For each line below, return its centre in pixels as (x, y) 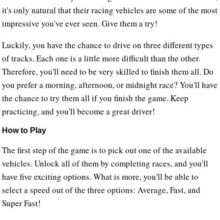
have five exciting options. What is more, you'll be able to (100, 177)
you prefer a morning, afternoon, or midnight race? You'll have (110, 85)
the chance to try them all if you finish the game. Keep (96, 98)
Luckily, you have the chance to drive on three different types (108, 45)
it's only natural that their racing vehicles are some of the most (110, 10)
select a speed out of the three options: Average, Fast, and (101, 190)
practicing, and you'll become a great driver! (79, 111)
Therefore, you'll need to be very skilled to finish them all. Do (108, 71)
